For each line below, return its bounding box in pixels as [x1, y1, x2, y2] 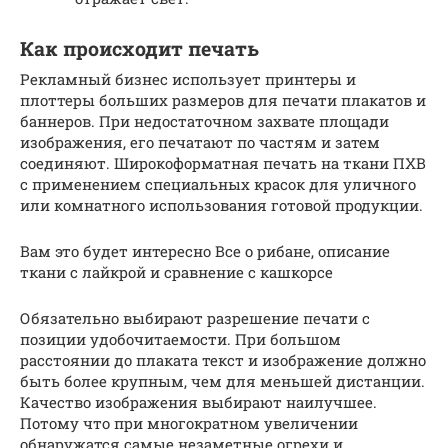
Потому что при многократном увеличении [20, 412, 358, 433]
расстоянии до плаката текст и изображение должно [20, 349, 426, 370]
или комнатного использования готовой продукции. [20, 194, 423, 215]
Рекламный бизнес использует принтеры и [20, 68, 356, 89]
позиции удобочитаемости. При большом [20, 328, 341, 349]
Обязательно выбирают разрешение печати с [20, 307, 370, 328]
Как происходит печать [20, 36, 259, 61]
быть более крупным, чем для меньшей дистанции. [20, 370, 425, 391]
